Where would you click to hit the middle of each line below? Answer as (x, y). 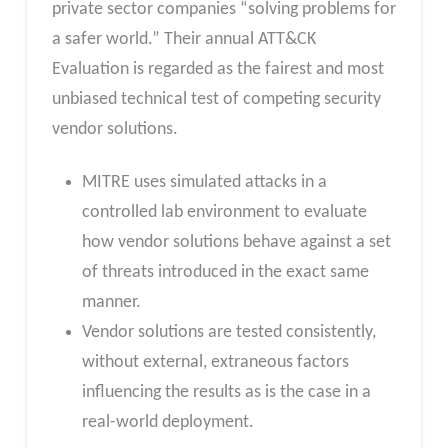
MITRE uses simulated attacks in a (204, 183)
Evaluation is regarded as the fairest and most (217, 69)
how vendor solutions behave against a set (236, 243)
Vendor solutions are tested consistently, (228, 333)
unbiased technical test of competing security (216, 99)
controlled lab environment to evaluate (224, 213)
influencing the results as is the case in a (226, 393)
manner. (111, 303)
